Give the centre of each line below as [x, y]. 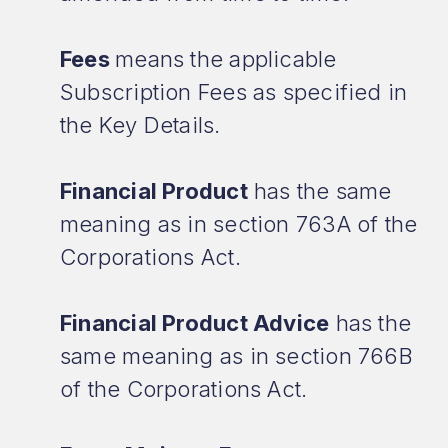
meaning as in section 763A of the [239, 224]
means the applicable [226, 59]
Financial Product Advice [195, 323]
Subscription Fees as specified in [234, 92]
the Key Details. [140, 125]
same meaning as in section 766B [236, 356]
